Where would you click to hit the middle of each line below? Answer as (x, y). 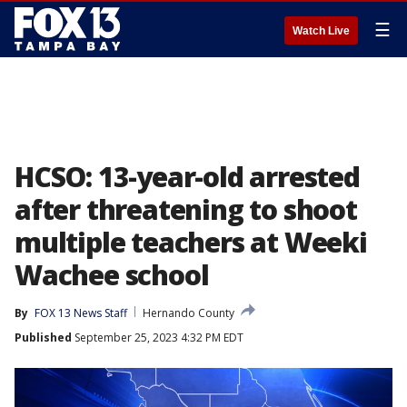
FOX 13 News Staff (81, 313)
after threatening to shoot (186, 209)
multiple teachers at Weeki (191, 242)
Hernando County (189, 313)
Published (43, 338)
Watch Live (321, 31)
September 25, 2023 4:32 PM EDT (158, 338)
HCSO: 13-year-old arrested (187, 177)
